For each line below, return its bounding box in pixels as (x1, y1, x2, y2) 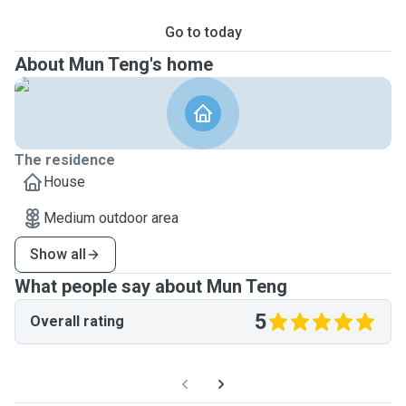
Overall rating (30, 313, 124, 330)
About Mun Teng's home (14, 53, 213, 75)
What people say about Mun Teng (14, 275, 287, 297)
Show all (30, 246, 86, 263)
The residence (14, 151, 115, 169)
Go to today (164, 24, 242, 41)
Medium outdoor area (43, 209, 179, 227)
